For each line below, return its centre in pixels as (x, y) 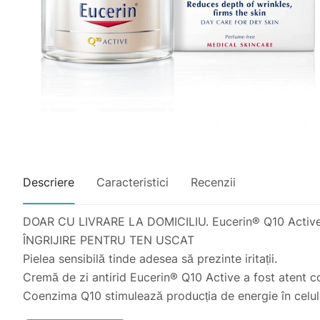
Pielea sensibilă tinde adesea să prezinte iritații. (150, 258)
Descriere (49, 182)
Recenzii (213, 182)
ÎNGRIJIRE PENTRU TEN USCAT (109, 240)
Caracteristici (132, 182)
